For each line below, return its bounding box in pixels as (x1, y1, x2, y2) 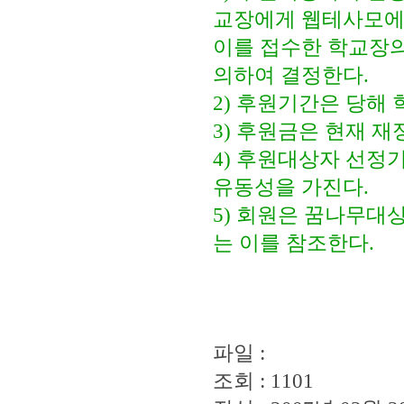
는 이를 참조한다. (213, 232, 374, 254)
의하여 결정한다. (213, 64, 369, 87)
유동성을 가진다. (213, 176, 369, 198)
